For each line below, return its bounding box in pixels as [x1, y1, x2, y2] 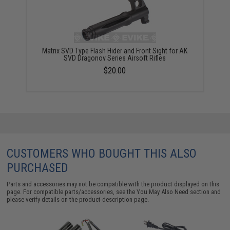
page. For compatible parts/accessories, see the [7, 187, 137, 196]
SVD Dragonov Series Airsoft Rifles [64, 53, 166, 62]
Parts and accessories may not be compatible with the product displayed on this [7, 180, 220, 188]
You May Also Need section [137, 187, 210, 196]
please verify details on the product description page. [7, 195, 149, 203]
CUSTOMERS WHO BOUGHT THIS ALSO [7, 146, 197, 161]
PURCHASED [7, 160, 69, 175]
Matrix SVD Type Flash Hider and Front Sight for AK [42, 46, 188, 55]
